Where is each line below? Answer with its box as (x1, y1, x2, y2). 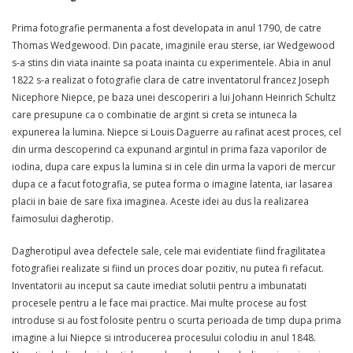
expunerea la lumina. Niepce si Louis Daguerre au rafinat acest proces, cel (12, 125, 341, 139)
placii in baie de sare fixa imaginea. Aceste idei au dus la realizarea (12, 195, 309, 208)
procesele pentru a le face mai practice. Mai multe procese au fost (12, 296, 307, 310)
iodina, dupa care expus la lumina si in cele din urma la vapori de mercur (12, 160, 336, 173)
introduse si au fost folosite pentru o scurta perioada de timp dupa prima (12, 314, 341, 328)
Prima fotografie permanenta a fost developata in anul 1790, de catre (12, 21, 321, 35)
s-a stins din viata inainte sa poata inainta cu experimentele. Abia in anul (12, 56, 331, 69)
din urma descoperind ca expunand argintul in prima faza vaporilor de (12, 143, 327, 156)
